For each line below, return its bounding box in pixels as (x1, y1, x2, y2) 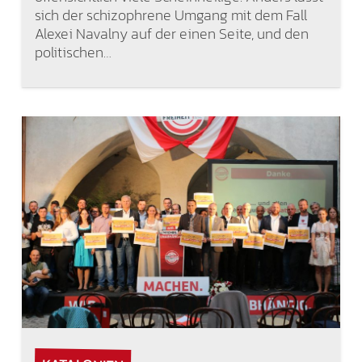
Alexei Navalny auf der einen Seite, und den (34, 23, 309, 45)
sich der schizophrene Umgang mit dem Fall (34, 4, 307, 27)
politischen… (34, 41, 112, 64)
